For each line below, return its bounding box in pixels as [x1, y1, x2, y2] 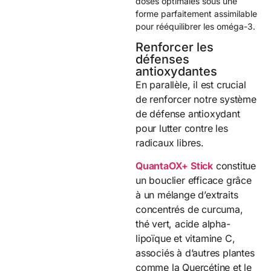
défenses [135, 51, 189, 67]
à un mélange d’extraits [135, 189, 238, 201]
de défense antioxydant [135, 107, 240, 120]
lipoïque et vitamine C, [135, 232, 235, 245]
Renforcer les [135, 39, 214, 54]
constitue [213, 160, 256, 172]
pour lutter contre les [135, 122, 228, 134]
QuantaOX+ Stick [135, 160, 213, 172]
